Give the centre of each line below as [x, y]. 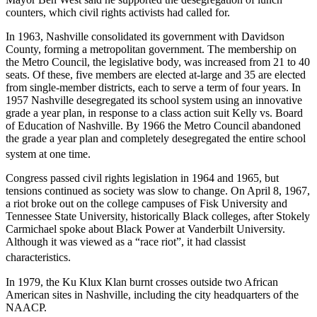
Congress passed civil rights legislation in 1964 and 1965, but [142, 178]
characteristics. [38, 258]
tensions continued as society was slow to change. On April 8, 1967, [158, 191]
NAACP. [26, 307]
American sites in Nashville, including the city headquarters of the [152, 294]
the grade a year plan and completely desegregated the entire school [156, 139]
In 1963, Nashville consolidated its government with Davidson [145, 37]
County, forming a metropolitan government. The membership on [151, 50]
